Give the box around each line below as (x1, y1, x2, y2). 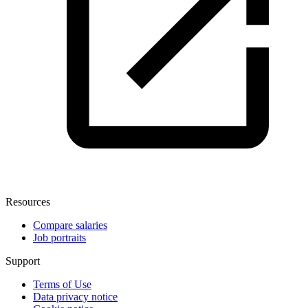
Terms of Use (33, 278, 91, 290)
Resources (5, 195, 50, 208)
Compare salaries (33, 219, 107, 231)
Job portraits (33, 231, 86, 243)
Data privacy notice (33, 290, 118, 302)
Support (5, 254, 40, 267)
